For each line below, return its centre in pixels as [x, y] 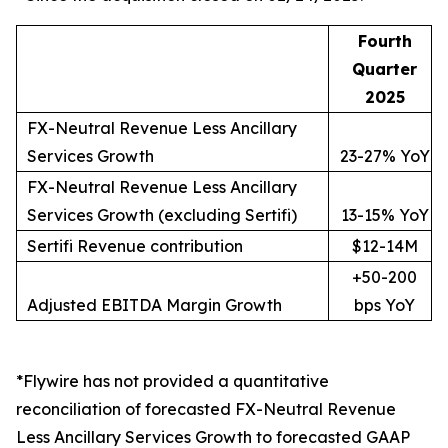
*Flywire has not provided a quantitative [172, 381]
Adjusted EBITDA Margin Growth [154, 305]
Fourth [384, 41]
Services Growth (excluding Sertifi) [162, 215]
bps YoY [384, 305]
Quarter [384, 69]
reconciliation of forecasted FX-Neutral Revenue [206, 409]
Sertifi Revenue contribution [135, 246]
